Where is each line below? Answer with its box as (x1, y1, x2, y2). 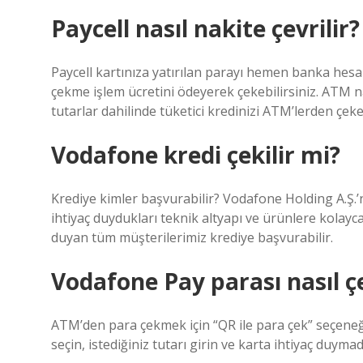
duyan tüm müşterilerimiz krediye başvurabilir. (51, 228, 333, 246)
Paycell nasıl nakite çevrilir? (51, 13, 360, 44)
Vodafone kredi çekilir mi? (51, 139, 340, 170)
